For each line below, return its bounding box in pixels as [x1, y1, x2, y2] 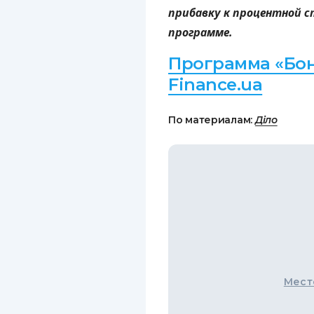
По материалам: [168, 114, 255, 126]
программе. [168, 25, 233, 40]
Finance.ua [168, 74, 263, 95]
